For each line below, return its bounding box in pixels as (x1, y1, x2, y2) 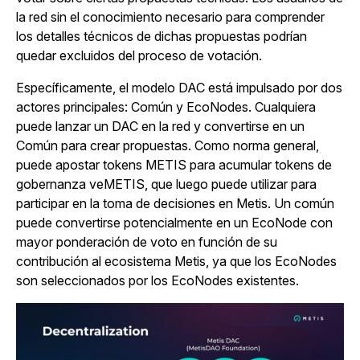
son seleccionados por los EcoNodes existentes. (16, 272, 299, 289)
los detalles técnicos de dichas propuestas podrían (16, 28, 307, 45)
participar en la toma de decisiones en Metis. (16, 195, 271, 212)
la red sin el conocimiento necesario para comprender (16, 9, 325, 26)
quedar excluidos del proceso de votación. (16, 47, 262, 64)
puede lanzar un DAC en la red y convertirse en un (16, 118, 305, 135)
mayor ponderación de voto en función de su (16, 234, 277, 251)
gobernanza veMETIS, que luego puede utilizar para (16, 176, 317, 193)
